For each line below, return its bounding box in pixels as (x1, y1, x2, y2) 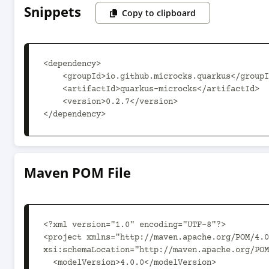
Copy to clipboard (122, 7, 196, 19)
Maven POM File (24, 163, 131, 181)
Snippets (24, 2, 81, 20)
